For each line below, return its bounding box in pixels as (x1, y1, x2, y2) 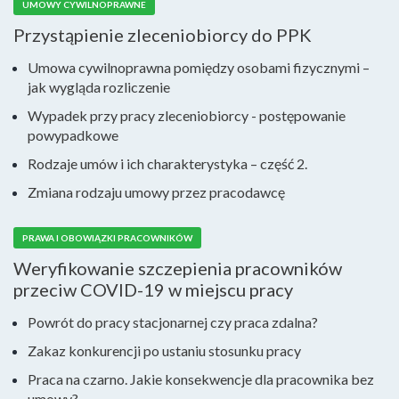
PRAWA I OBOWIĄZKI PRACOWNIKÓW (22, 232, 192, 243)
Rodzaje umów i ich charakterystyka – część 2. (28, 154, 307, 172)
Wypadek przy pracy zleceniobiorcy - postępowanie (28, 106, 346, 124)
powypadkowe (28, 126, 118, 143)
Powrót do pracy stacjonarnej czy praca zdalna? (28, 313, 318, 330)
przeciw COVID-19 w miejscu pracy (13, 278, 293, 300)
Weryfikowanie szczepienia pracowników (13, 256, 342, 279)
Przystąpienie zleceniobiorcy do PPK (13, 23, 312, 45)
